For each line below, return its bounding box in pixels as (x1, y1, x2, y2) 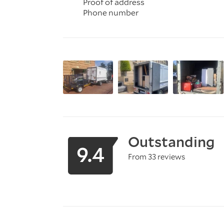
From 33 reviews (128, 151, 185, 161)
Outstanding (128, 131, 215, 151)
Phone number (83, 7, 138, 17)
